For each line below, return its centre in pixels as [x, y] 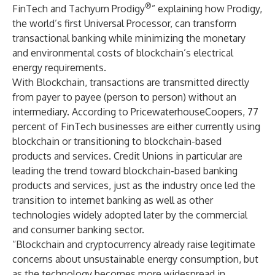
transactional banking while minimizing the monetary [129, 38]
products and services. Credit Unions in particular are [127, 156]
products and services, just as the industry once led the [134, 185]
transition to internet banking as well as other [113, 200]
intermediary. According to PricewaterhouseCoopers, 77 [135, 112]
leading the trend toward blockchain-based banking [125, 171]
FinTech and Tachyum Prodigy [79, 9]
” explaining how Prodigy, [207, 9]
